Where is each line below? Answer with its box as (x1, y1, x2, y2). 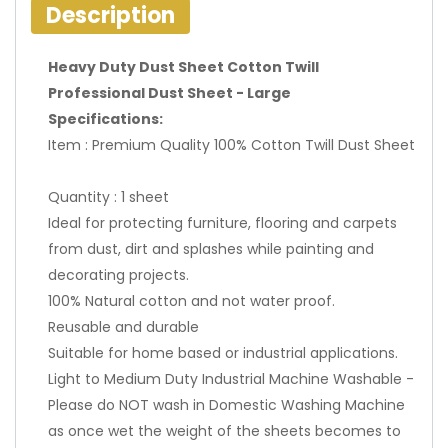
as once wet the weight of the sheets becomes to (48, 421, 401, 441)
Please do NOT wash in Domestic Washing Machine (48, 395, 405, 415)
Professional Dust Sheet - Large (48, 83, 291, 103)
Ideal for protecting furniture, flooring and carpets (48, 213, 397, 233)
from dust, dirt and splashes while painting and (48, 239, 374, 259)
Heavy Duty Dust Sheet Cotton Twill (48, 57, 319, 77)
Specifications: (48, 109, 163, 129)
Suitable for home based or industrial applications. (48, 343, 398, 363)
